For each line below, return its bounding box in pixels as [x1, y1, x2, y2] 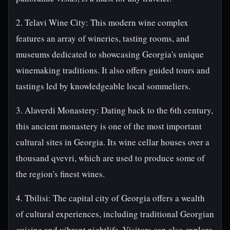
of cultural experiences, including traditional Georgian [16, 208, 214, 220]
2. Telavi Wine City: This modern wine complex [16, 16, 188, 28]
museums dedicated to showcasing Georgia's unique [16, 48, 204, 60]
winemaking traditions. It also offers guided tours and [16, 64, 210, 76]
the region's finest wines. [16, 168, 105, 180]
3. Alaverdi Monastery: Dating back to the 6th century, [16, 104, 213, 116]
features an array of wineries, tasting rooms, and [16, 32, 189, 44]
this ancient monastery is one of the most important [16, 120, 202, 132]
